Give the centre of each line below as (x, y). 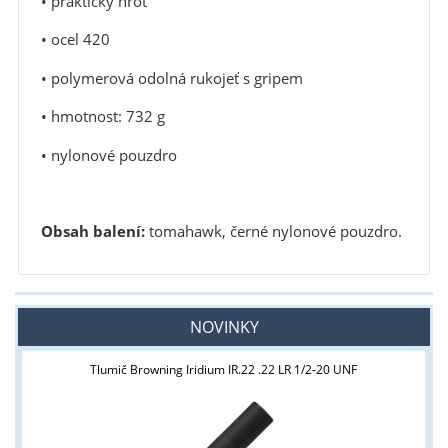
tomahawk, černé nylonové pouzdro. (273, 232)
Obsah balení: (92, 232)
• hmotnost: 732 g (102, 117)
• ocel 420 (75, 40)
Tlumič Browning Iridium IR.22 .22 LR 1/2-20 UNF (224, 370)
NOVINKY (224, 327)
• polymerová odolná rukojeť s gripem (171, 78)
